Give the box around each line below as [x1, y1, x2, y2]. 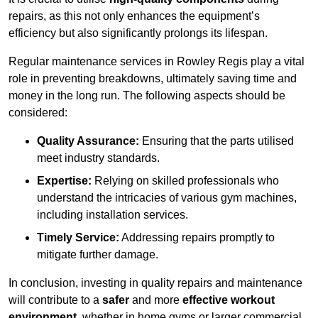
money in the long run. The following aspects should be [9, 89, 285, 102]
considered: [9, 106, 67, 119]
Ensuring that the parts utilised [139, 135, 294, 148]
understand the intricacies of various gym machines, [37, 192, 297, 204]
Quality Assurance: [37, 135, 139, 148]
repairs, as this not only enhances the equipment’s [9, 10, 260, 23]
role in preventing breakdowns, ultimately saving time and [9, 72, 297, 85]
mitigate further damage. [37, 248, 158, 261]
